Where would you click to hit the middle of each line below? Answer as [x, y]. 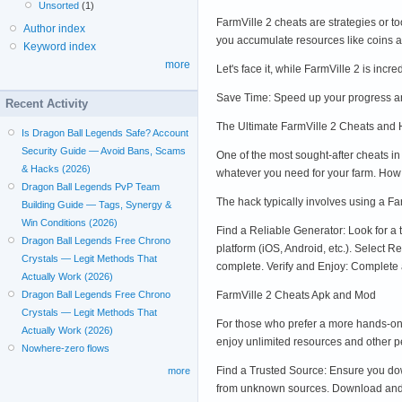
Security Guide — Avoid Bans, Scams [104, 151]
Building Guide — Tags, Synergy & [97, 205]
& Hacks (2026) [57, 169]
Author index [54, 29]
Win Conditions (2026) [70, 223]
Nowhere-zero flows [66, 348]
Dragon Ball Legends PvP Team [91, 187]
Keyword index [60, 47]
